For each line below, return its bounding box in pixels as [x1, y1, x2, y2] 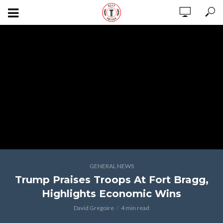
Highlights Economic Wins [42, 188, 181, 200]
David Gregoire [74, 204, 114, 212]
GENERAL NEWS [89, 162, 134, 170]
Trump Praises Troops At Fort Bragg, [14, 174, 209, 186]
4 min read [121, 204, 149, 212]
